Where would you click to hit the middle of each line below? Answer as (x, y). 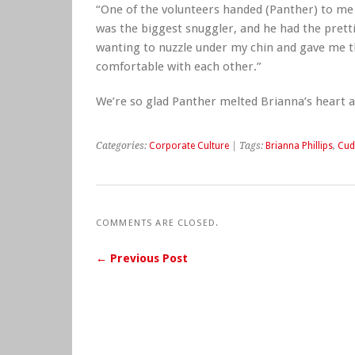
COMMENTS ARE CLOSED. (158, 223)
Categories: (122, 146)
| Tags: (247, 146)
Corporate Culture (189, 146)
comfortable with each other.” (179, 67)
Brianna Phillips (299, 146)
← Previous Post (142, 259)
